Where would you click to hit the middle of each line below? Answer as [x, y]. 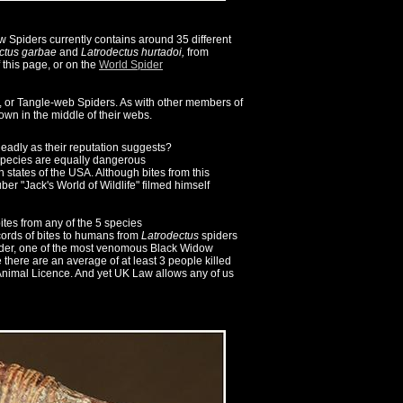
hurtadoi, [163, 53]
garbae [39, 53]
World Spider [131, 65]
